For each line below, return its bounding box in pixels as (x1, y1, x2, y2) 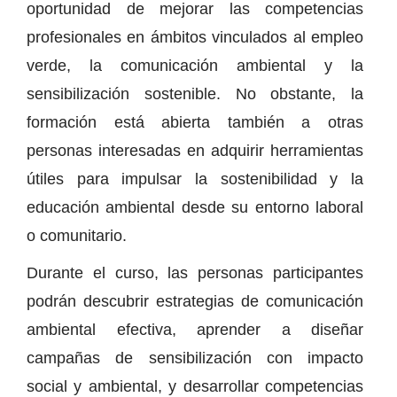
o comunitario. (27, 226, 127, 245)
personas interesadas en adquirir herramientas (27, 141, 363, 160)
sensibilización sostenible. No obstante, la (27, 84, 363, 103)
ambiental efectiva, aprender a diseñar (27, 320, 363, 339)
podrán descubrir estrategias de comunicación (27, 292, 363, 310)
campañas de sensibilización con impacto (27, 348, 363, 367)
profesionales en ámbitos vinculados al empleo (27, 27, 363, 46)
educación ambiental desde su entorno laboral (27, 198, 363, 216)
